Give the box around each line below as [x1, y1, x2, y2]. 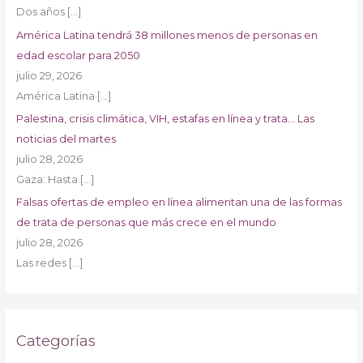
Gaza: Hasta [15, 173, 80, 186]
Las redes [15, 256, 69, 269]
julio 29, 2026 [15, 69, 82, 82]
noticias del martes [15, 132, 116, 145]
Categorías [15, 331, 96, 351]
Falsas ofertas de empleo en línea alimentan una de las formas [15, 195, 342, 208]
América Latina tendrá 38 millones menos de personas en [15, 28, 318, 41]
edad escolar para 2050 [15, 49, 140, 62]
